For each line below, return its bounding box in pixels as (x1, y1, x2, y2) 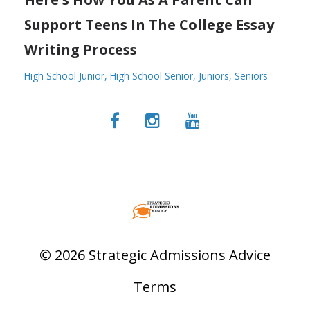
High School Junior (24, 69, 104, 82)
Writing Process (24, 39, 137, 59)
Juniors (199, 69, 229, 82)
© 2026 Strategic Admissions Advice (39, 245, 271, 264)
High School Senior (110, 69, 193, 82)
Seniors (235, 69, 268, 82)
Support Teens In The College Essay (24, 15, 274, 34)
